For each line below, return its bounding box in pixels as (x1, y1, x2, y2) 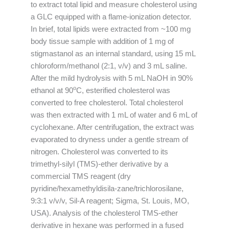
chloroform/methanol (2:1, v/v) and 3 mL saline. (31, 61, 187, 70)
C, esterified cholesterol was (76, 86, 170, 95)
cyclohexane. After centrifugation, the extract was (31, 123, 194, 131)
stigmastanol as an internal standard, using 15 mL (31, 49, 195, 58)
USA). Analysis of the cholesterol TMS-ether (31, 209, 178, 217)
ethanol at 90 (31, 86, 73, 95)
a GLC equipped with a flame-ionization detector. (31, 12, 191, 21)
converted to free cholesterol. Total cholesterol (31, 98, 183, 107)
